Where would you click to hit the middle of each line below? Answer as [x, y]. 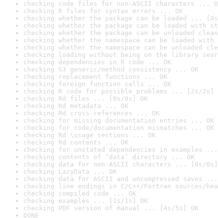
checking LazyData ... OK [70, 172]
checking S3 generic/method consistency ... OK [111, 69]
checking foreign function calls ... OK [97, 84]
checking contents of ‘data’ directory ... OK [109, 157]
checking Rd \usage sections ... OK [90, 135]
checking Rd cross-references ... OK [91, 113]
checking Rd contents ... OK [76, 142]
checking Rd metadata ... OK [76, 106]
